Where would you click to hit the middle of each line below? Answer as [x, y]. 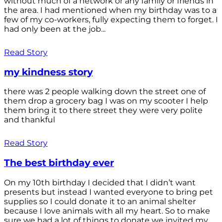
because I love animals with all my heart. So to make [107, 211]
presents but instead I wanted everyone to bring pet [109, 192]
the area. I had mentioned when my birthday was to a [110, 10]
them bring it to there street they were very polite [103, 111]
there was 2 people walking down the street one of [105, 92]
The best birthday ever [59, 163]
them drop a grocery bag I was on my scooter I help [106, 101]
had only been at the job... [55, 29]
